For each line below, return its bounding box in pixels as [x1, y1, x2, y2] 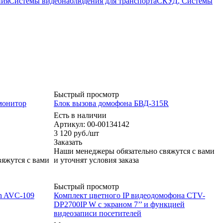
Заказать [54, 137, 82, 146]
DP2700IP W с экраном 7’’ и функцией [54, 200, 185, 209]
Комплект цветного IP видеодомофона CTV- [54, 191, 205, 200]
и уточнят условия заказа [54, 155, 139, 164]
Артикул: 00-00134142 [54, 119, 129, 128]
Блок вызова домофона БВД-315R [54, 99, 169, 108]
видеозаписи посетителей [54, 209, 141, 218]
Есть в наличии [54, 111, 107, 119]
